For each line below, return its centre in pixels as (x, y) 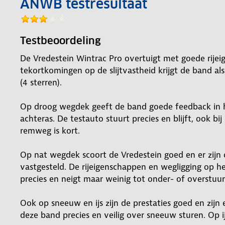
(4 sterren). (41, 82)
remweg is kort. (50, 130)
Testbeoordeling (61, 40)
